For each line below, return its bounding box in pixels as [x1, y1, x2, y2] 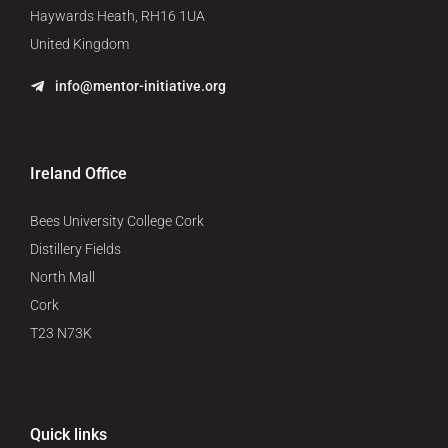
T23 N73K [30, 325, 92, 342]
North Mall [30, 269, 95, 286]
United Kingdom [30, 35, 129, 52]
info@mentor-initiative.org [55, 78, 226, 95]
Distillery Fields [30, 241, 121, 258]
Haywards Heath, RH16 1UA [30, 7, 205, 24]
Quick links [30, 425, 107, 445]
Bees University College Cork [30, 213, 204, 230]
